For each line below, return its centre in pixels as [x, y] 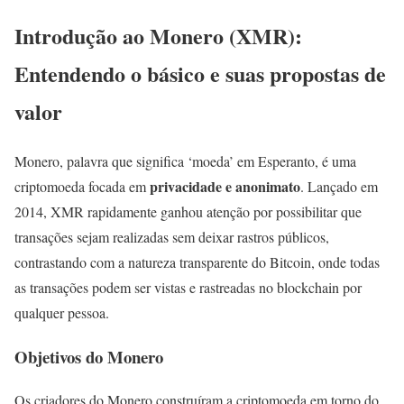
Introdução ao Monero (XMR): [158, 35]
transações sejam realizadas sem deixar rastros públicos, [172, 236]
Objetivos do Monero [89, 356]
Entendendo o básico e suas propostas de [200, 73]
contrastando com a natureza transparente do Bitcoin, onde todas [197, 262]
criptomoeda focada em [82, 186]
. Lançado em [339, 186]
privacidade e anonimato [225, 186]
